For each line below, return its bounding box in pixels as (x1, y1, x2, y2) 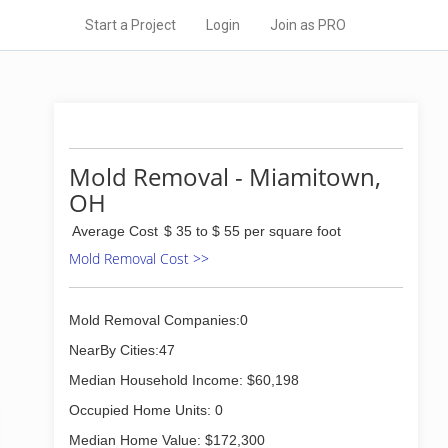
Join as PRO (270, 17, 346, 33)
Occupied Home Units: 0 (69, 402, 223, 418)
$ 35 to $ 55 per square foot (164, 223, 341, 239)
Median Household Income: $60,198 (69, 372, 299, 388)
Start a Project (85, 17, 176, 33)
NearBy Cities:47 (69, 342, 175, 358)
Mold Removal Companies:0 (69, 312, 248, 328)
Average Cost (72, 223, 158, 239)
